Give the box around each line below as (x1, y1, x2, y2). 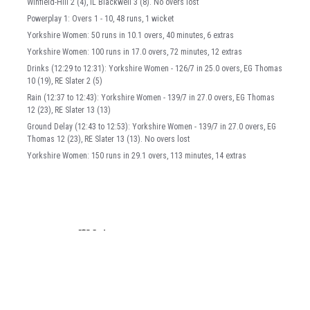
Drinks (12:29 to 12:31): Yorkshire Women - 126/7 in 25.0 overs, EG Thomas (27, 64, 282, 74)
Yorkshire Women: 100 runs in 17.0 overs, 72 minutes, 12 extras (27, 47, 242, 57)
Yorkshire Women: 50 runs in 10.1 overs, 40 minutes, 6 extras (27, 30, 234, 41)
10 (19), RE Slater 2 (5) (27, 76, 102, 86)
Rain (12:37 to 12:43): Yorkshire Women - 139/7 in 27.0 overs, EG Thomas (27, 93, 275, 103)
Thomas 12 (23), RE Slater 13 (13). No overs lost (27, 134, 190, 145)
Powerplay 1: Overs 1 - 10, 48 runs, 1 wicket (27, 14, 174, 24)
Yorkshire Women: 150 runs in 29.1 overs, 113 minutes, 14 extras (27, 151, 246, 161)
